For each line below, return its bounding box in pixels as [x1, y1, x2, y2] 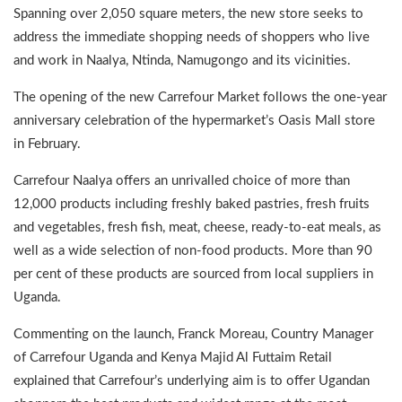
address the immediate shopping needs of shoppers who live [13, 30, 370, 44]
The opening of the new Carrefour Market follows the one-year [13, 90, 387, 104]
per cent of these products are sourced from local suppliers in [13, 267, 373, 281]
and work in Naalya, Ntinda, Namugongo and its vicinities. [13, 53, 351, 67]
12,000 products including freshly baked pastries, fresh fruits [13, 197, 370, 211]
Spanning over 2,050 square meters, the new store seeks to [13, 6, 363, 21]
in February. [13, 136, 81, 151]
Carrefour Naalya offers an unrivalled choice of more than [13, 173, 350, 188]
